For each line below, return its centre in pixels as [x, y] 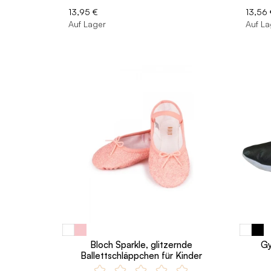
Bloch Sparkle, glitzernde [141, 245]
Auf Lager [87, 24]
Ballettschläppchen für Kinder [141, 256]
